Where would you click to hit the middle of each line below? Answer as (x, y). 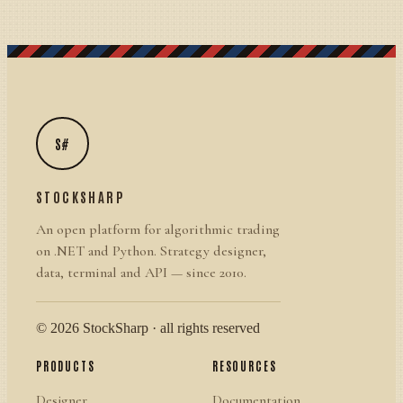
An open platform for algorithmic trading (158, 230)
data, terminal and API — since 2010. (141, 273)
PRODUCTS (66, 366)
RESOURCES (245, 366)
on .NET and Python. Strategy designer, (151, 251)
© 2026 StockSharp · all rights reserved (148, 328)
